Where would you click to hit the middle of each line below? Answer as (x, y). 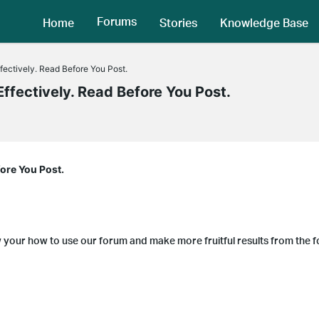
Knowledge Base (264, 22)
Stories (178, 22)
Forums (117, 21)
